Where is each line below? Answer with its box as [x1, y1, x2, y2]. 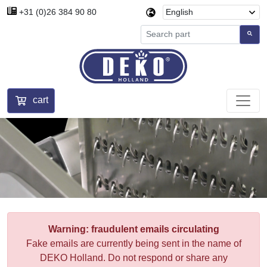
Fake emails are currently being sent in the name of [26, 238, 241, 249]
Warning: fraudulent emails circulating [48, 223, 219, 234]
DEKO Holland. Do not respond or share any [39, 252, 228, 263]
